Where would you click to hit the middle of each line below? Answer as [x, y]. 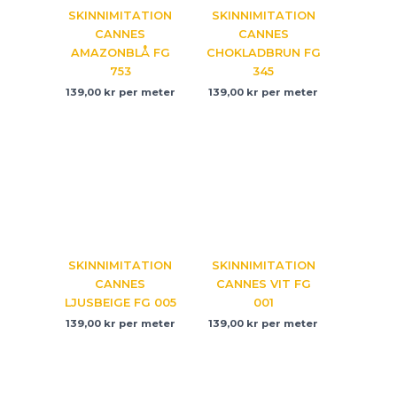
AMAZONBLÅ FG [120, 52]
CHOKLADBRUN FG [263, 52]
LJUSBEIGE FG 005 [120, 302]
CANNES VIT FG [263, 284]
